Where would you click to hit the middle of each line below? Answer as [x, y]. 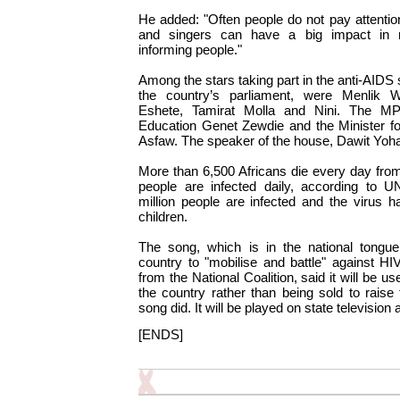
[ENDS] [161, 335]
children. [163, 217]
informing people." [190, 50]
